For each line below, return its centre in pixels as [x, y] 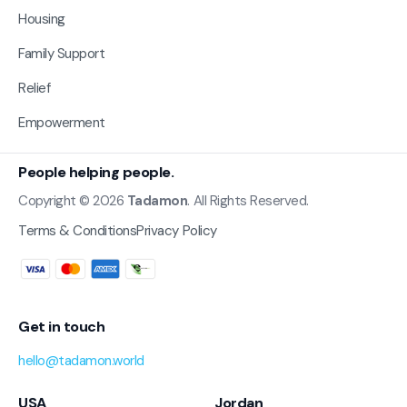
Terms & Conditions [78, 230]
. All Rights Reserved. [248, 200]
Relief [35, 88]
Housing [42, 19]
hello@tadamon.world [81, 361]
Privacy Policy [177, 230]
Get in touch [62, 327]
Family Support [62, 53]
